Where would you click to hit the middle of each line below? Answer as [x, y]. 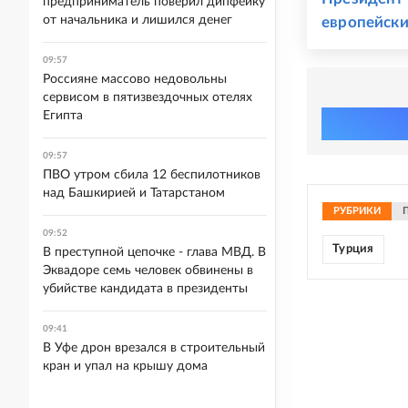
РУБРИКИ [357, 211]
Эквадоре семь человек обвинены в [148, 270]
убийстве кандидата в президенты [145, 289]
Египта [63, 116]
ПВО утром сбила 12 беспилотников [152, 175]
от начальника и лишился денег [138, 20]
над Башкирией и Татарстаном [134, 193]
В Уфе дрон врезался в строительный [154, 348]
